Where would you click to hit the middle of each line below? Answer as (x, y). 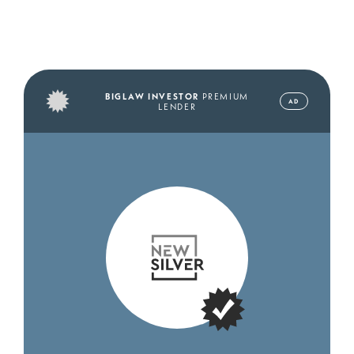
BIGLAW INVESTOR (153, 96)
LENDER (177, 107)
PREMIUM (224, 96)
